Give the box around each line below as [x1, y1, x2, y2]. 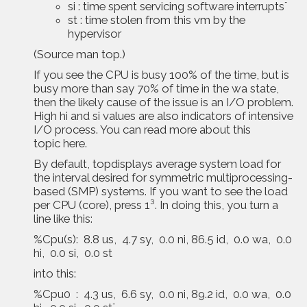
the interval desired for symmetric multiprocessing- [34, 171, 293, 184]
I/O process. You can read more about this [34, 123, 251, 136]
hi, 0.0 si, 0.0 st [34, 246, 112, 260]
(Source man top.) [34, 47, 125, 61]
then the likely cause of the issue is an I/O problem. [34, 95, 293, 109]
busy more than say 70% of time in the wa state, [34, 82, 279, 95]
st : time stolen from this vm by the [68, 13, 245, 27]
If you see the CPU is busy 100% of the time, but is [34, 68, 289, 82]
